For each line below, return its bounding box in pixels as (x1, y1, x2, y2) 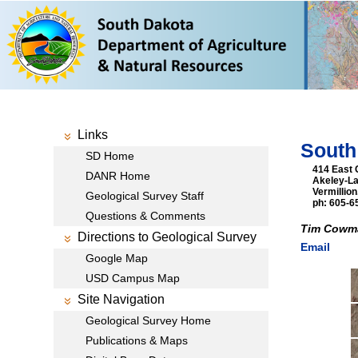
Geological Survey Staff (86, 189, 205, 202)
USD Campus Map (86, 272, 181, 284)
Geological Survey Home (86, 314, 212, 327)
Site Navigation (78, 292, 165, 306)
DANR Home (86, 169, 151, 182)
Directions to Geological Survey (78, 230, 257, 244)
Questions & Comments (86, 209, 206, 222)
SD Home (86, 149, 135, 162)
